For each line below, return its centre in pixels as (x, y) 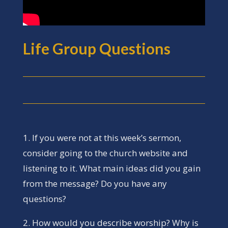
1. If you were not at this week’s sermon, (102, 137)
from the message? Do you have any (95, 183)
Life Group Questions (96, 48)
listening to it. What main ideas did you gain (111, 168)
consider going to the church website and (105, 153)
